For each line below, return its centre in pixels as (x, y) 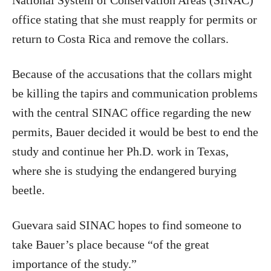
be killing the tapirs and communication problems (135, 93)
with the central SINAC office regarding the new (132, 113)
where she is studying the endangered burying (124, 171)
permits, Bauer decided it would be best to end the (135, 132)
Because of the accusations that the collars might (132, 74)
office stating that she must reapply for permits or (135, 19)
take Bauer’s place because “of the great (111, 244)
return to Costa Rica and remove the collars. (120, 39)
